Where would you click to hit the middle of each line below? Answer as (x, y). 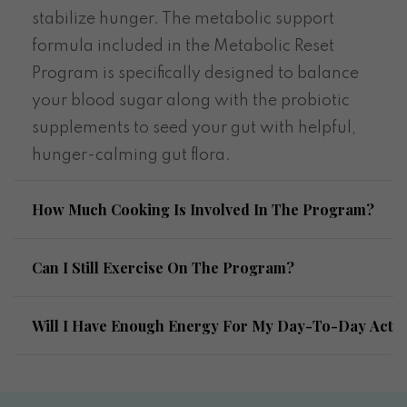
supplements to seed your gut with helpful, (194, 128)
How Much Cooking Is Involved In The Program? (203, 209)
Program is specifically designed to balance (195, 73)
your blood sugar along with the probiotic (191, 100)
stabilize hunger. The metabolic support (183, 19)
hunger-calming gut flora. (131, 155)
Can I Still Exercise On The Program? (163, 267)
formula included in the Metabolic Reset (183, 46)
